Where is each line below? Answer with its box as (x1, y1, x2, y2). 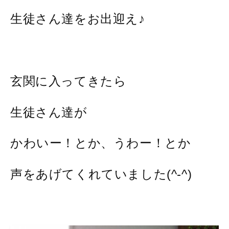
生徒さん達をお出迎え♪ (10, 11, 145, 26)
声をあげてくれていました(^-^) (10, 167, 192, 181)
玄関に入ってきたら (10, 74, 127, 88)
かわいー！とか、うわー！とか (10, 136, 191, 150)
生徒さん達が (10, 105, 87, 119)
